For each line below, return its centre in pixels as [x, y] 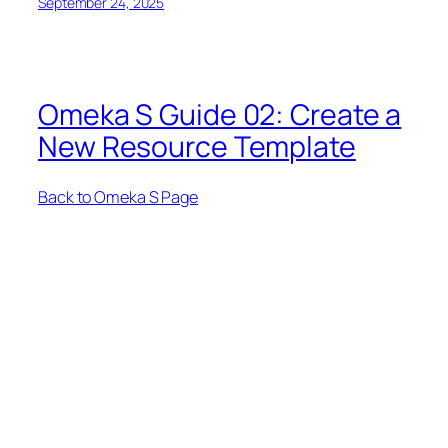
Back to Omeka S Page [118, 197]
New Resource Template [197, 146]
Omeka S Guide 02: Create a [220, 114]
